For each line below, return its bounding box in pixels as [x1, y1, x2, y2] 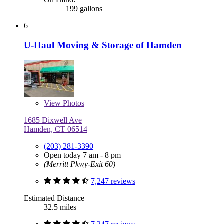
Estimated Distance [24, 194, 84, 203]
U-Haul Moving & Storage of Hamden [24, 39, 182, 50]
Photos [61, 99, 84, 108]
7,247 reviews [91, 177, 135, 186]
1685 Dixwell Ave [24, 116, 82, 125]
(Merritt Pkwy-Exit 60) [44, 160, 115, 169]
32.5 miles [44, 203, 76, 212]
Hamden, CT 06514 [24, 125, 87, 134]
